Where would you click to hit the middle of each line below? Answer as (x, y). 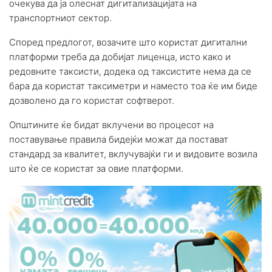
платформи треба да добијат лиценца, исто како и (120, 57)
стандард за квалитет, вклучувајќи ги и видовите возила (133, 154)
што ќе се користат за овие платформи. (96, 169)
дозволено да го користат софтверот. (92, 101)
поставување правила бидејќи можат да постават (119, 140)
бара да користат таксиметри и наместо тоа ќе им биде (133, 86)
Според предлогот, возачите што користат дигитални (128, 42)
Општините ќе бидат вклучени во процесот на (111, 125)
